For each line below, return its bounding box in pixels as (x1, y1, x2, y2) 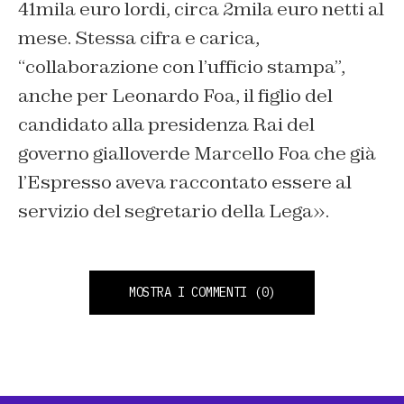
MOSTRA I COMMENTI (128, 284, 248, 301)
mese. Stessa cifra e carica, (18, 26, 260, 50)
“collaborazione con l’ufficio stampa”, (18, 55, 345, 79)
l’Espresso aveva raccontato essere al (18, 170, 352, 195)
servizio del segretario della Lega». (18, 199, 329, 224)
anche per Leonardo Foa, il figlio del (18, 84, 333, 108)
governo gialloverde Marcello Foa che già (18, 142, 376, 166)
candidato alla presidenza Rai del (18, 113, 315, 137)
